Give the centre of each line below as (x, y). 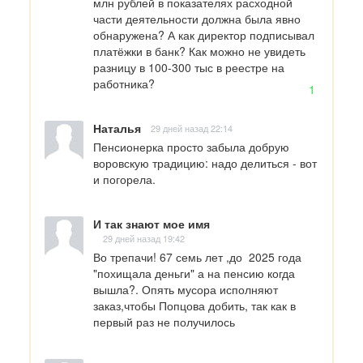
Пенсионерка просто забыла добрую (191, 146)
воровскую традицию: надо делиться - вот (205, 162)
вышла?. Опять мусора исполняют (186, 289)
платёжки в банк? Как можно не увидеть (199, 51)
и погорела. (124, 179)
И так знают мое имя (152, 223)
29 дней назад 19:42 (144, 238)
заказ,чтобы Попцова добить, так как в (194, 305)
